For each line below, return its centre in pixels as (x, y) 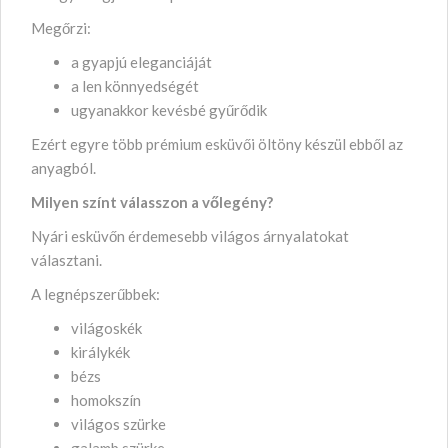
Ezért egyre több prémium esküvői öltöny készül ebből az (217, 143)
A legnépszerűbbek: (95, 293)
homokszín (106, 399)
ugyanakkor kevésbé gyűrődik (170, 109)
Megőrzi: (61, 27)
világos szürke (120, 423)
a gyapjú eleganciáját (143, 61)
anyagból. (63, 167)
